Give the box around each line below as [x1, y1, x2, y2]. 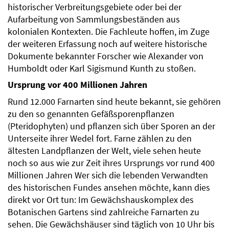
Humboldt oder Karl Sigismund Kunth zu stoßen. [8, 63, 196, 75]
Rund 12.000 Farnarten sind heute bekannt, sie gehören [8, 96, 221, 108]
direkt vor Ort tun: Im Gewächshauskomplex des [8, 194, 194, 206]
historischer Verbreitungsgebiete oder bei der [8, 2, 181, 13]
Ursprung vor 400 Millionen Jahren [8, 79, 147, 91]
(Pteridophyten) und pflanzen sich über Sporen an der [8, 121, 215, 132]
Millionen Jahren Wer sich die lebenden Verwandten [8, 170, 208, 181]
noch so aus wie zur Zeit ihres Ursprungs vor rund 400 [8, 157, 215, 169]
